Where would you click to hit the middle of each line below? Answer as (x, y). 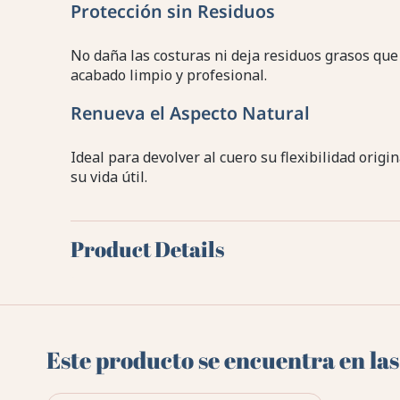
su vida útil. (108, 177)
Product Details (147, 250)
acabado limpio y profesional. (168, 75)
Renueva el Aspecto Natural (190, 113)
